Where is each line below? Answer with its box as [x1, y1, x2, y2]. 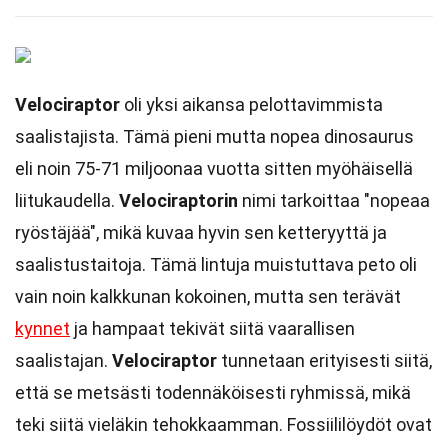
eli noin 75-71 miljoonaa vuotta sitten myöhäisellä [15, 158, 413, 179]
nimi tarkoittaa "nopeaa [238, 190, 430, 211]
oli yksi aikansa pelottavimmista [120, 94, 383, 115]
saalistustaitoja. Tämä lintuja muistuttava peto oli [15, 254, 417, 275]
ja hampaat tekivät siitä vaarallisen [70, 318, 355, 339]
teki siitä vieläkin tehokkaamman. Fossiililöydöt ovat [15, 414, 432, 435]
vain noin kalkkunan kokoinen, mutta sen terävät [15, 286, 401, 307]
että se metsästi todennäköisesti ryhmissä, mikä [15, 382, 411, 403]
